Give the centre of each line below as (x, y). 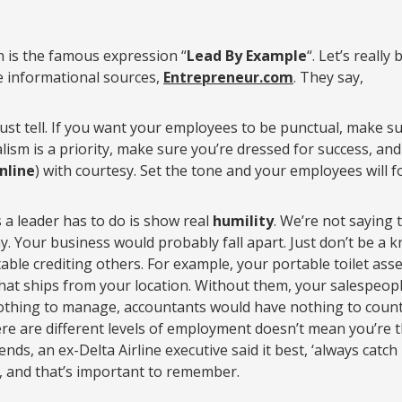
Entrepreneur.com (228, 77)
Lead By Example (247, 56)
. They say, (328, 77)
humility (243, 221)
